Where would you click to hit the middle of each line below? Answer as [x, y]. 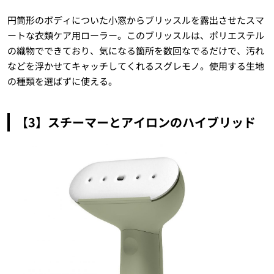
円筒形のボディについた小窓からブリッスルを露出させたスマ [135, 20]
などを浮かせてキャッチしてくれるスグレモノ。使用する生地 [135, 65]
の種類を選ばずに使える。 [62, 81]
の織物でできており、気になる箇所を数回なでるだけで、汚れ [135, 50]
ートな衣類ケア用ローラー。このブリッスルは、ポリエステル [135, 35]
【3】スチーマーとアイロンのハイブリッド [135, 122]
